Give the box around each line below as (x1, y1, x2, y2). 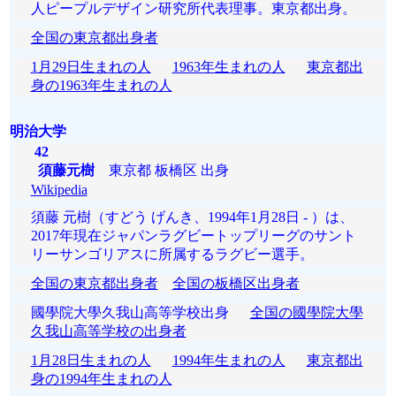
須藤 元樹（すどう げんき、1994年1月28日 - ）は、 (30, 209, 354, 225)
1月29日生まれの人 (30, 59, 151, 74)
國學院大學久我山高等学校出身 (30, 305, 250, 320)
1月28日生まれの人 (30, 353, 151, 368)
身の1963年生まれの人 (30, 78, 172, 93)
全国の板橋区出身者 (171, 276, 300, 291)
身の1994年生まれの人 (30, 371, 172, 386)
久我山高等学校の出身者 (30, 324, 187, 339)
